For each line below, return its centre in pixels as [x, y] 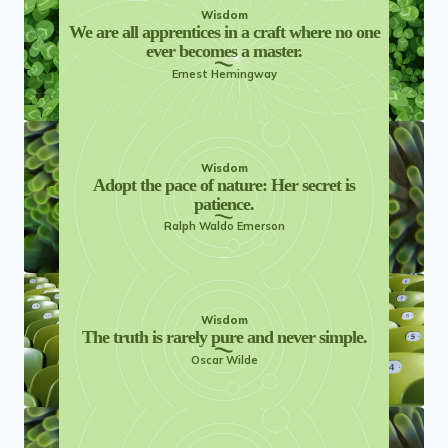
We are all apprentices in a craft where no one [224, 32]
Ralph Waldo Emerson [224, 226]
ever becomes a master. [224, 51]
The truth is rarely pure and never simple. [224, 337]
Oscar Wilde [224, 359]
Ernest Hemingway [224, 73]
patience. [224, 203]
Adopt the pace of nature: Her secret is [224, 184]
